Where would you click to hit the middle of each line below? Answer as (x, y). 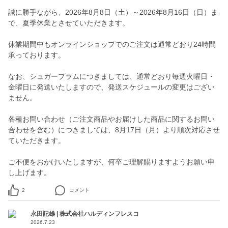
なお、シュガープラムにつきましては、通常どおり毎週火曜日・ (111, 76)
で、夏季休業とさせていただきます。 (69, 23)
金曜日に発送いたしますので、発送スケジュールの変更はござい (111, 87)
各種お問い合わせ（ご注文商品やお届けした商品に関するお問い (111, 119)
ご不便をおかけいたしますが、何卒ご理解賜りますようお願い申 (111, 162)
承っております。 (37, 55)
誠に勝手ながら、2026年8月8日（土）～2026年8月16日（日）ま (113, 12)
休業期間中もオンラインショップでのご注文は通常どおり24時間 (112, 44)
